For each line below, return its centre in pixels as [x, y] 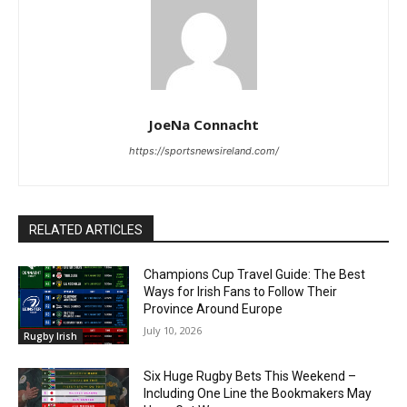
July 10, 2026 [173, 331]
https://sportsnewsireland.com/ [203, 151]
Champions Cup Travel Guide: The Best [255, 275]
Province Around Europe [213, 309]
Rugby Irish [50, 336]
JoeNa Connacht [203, 125]
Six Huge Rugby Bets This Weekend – [250, 376]
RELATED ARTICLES [86, 230]
